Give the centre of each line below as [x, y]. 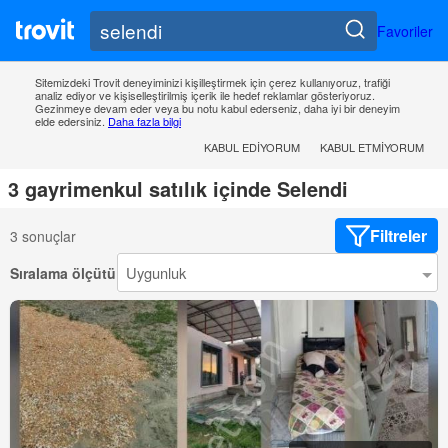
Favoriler [405, 30]
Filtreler [398, 236]
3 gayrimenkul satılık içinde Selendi [178, 189]
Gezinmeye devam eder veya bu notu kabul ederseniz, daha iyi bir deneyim [217, 108]
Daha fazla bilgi [144, 121]
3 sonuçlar [43, 235]
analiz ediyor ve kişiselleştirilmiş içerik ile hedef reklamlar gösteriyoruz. [205, 95]
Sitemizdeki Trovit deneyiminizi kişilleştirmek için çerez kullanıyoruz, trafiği [212, 82]
